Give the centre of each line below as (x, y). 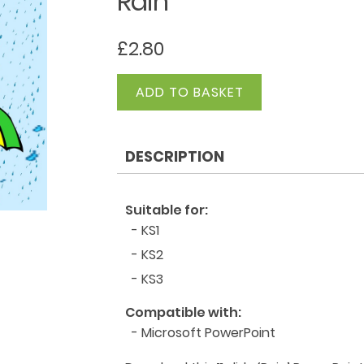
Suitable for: (166, 210)
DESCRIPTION (174, 156)
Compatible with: (183, 312)
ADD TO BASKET (189, 93)
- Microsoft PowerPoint (203, 332)
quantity (143, 104)
